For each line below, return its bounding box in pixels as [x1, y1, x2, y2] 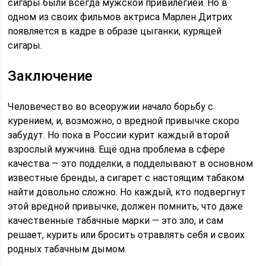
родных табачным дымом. [8, 243, 127, 255]
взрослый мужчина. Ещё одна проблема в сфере [8, 144, 226, 155]
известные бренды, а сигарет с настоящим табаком [8, 172, 245, 183]
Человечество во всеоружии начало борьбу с [8, 101, 214, 112]
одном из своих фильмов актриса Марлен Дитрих [8, 11, 233, 23]
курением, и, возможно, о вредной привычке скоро [8, 115, 240, 126]
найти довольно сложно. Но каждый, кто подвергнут [8, 186, 246, 198]
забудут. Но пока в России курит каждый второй [8, 129, 230, 141]
